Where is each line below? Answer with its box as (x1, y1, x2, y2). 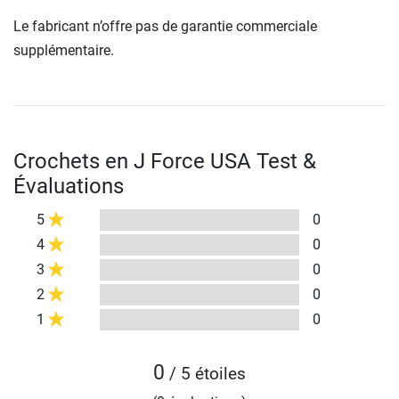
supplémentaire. (13, 41, 114, 59)
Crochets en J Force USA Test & (13, 148, 316, 174)
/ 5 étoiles (165, 362, 246, 384)
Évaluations (13, 173, 124, 199)
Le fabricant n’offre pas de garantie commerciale (13, 17, 317, 35)
